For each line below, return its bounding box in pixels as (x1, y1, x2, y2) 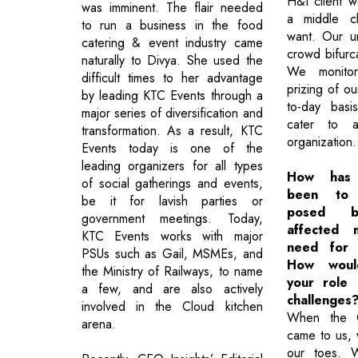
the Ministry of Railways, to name (82, 261, 263, 280)
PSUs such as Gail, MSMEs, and (82, 244, 263, 263)
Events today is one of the (82, 138, 263, 157)
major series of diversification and (82, 103, 263, 122)
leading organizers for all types (82, 156, 263, 175)
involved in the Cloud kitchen (82, 296, 263, 316)
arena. (82, 314, 116, 333)
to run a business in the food (82, 15, 263, 34)
